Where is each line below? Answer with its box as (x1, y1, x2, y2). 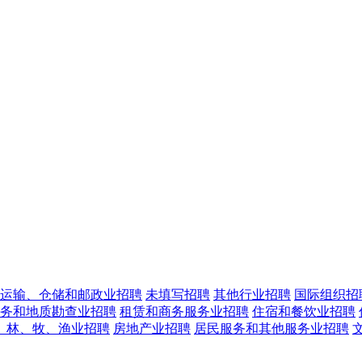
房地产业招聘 (113, 321, 191, 335)
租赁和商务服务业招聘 (120, 304, 249, 318)
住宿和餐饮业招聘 (252, 304, 356, 318)
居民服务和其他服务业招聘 (194, 321, 349, 335)
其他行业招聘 (213, 287, 291, 301)
